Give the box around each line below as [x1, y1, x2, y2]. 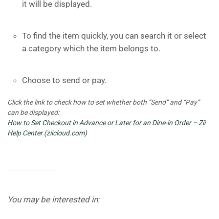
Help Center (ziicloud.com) [7, 129, 87, 137]
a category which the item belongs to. [22, 44, 160, 53]
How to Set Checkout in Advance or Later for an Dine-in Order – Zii [7, 119, 205, 127]
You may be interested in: [7, 195, 100, 204]
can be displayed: [7, 109, 59, 116]
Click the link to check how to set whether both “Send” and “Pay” [7, 98, 199, 106]
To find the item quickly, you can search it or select [22, 31, 206, 41]
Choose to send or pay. [22, 75, 107, 85]
